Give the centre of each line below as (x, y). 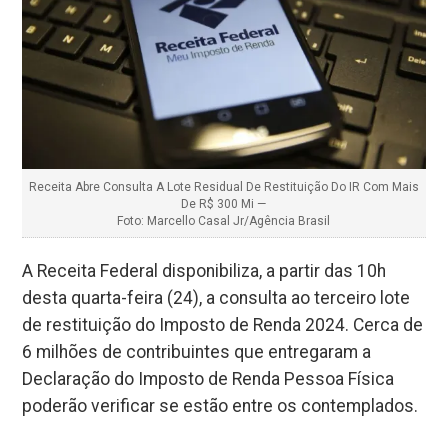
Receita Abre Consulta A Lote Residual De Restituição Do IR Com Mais (223, 186)
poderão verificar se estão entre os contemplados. (220, 405)
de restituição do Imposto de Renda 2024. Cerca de (223, 324)
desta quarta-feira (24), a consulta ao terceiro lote (216, 297)
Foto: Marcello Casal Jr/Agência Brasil (224, 220)
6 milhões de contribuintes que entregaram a (197, 351)
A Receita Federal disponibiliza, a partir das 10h (204, 270)
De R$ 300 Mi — (224, 203)
